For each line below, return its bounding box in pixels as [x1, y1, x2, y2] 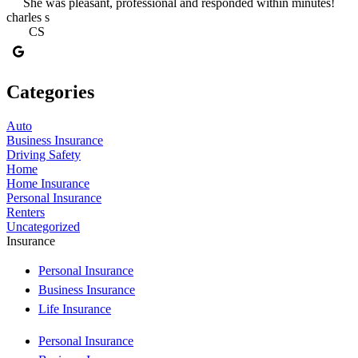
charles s [6, 10, 50, 25]
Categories [6, 82, 94, 103]
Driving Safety [6, 148, 81, 161]
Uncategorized [6, 220, 80, 233]
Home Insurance [6, 177, 89, 190]
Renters [6, 205, 45, 219]
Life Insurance [38, 302, 111, 316]
